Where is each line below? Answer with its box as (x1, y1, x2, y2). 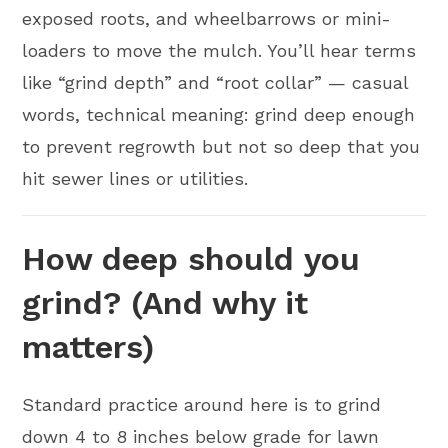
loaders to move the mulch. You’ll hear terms (22, 40, 417, 61)
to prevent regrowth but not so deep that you (22, 136, 421, 157)
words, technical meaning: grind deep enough (22, 104, 416, 125)
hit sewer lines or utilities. (22, 168, 249, 189)
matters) (22, 328, 155, 366)
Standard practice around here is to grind (22, 394, 382, 415)
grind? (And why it (22, 284, 309, 322)
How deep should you (22, 240, 361, 278)
